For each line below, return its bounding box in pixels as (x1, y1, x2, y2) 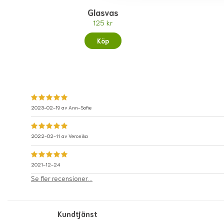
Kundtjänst (57, 208, 97, 219)
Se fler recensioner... (31, 174, 92, 183)
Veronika (68, 132, 88, 139)
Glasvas (87, 6, 118, 18)
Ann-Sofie (68, 104, 91, 111)
